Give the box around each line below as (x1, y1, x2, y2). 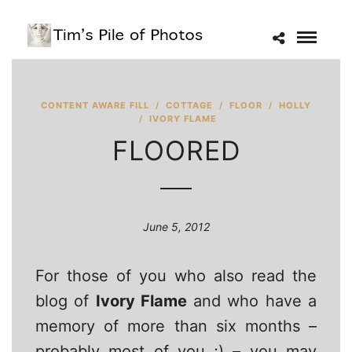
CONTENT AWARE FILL (41, 100, 149, 111)
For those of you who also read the (35, 266, 317, 285)
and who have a (186, 291, 317, 310)
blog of (35, 291, 96, 310)
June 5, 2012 (142, 220, 210, 233)
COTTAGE (166, 100, 213, 111)
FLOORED (112, 134, 240, 167)
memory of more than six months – (35, 317, 317, 335)
